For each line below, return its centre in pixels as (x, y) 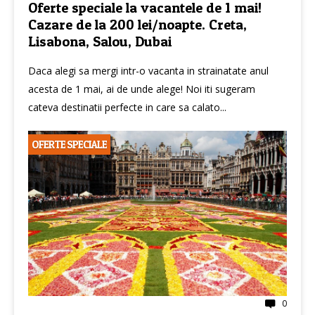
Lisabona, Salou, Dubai (100, 41)
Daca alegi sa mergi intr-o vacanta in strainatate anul (148, 71)
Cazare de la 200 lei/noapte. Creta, (137, 25)
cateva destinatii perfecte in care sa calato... (127, 107)
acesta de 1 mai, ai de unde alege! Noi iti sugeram (142, 89)
